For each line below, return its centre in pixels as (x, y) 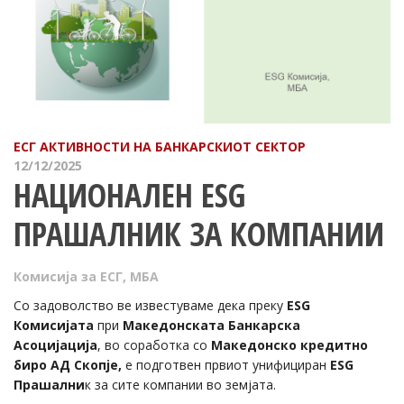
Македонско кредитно (289, 345)
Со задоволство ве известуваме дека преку (150, 306)
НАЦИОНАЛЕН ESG (129, 196)
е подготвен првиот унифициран (226, 365)
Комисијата (54, 326)
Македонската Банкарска (211, 326)
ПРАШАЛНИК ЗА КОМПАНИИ (199, 234)
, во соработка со (154, 345)
